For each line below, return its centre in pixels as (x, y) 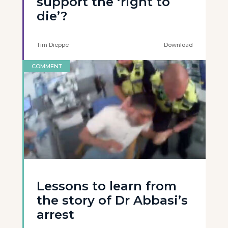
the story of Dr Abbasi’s (112, 200)
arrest (55, 215)
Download (178, 45)
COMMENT (47, 66)
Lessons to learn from (107, 186)
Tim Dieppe (53, 45)
